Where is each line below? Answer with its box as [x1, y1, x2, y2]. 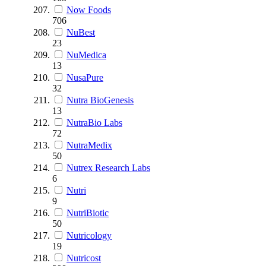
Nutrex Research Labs [66, 162, 150, 173]
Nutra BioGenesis [66, 94, 134, 105]
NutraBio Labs [66, 117, 122, 128]
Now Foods [66, 4, 111, 15]
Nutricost [66, 252, 101, 263]
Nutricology [66, 230, 112, 240]
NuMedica [66, 49, 106, 60]
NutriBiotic [66, 207, 109, 218]
